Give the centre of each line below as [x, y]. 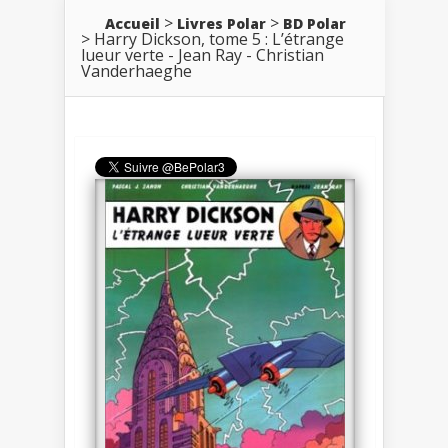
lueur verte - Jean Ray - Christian [202, 54]
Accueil [132, 23]
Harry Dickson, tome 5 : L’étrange [219, 38]
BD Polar [314, 23]
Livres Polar [221, 23]
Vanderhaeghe [136, 70]
